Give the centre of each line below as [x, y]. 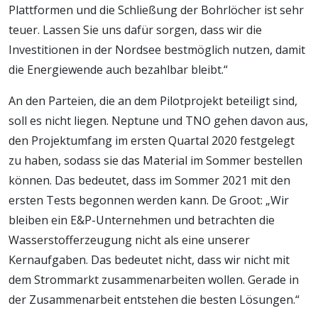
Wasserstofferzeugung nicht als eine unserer [129, 240]
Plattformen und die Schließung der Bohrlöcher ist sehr [156, 10]
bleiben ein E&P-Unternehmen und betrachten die [142, 220]
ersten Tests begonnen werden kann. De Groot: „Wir [149, 200]
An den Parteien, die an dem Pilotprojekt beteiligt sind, [153, 100]
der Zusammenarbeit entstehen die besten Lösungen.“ [154, 299]
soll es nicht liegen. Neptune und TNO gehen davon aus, [158, 120]
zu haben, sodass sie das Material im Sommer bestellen [155, 160]
